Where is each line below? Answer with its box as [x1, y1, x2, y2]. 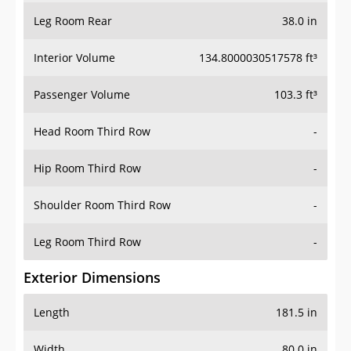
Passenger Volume [34, 87, 130, 103]
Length [34, 305, 70, 320]
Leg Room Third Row [34, 234, 141, 250]
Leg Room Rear [34, 13, 112, 29]
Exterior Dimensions [24, 268, 161, 288]
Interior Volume [34, 50, 115, 66]
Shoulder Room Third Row [34, 197, 171, 213]
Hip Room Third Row [34, 161, 141, 176]
